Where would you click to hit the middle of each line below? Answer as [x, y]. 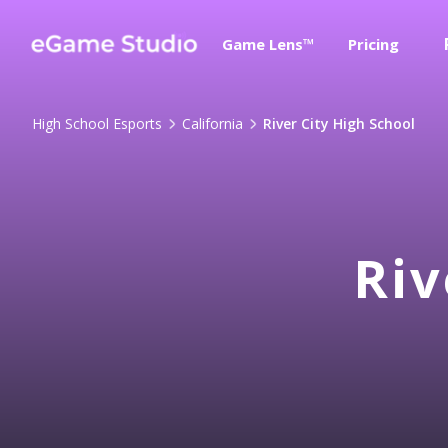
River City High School [339, 123]
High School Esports [97, 123]
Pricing [373, 44]
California [212, 123]
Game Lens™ [268, 44]
